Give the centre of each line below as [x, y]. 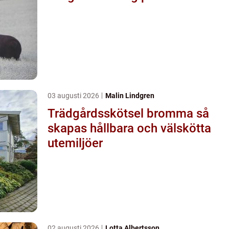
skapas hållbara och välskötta [129, 128]
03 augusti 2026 [74, 95]
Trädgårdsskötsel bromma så [122, 113]
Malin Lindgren [130, 95]
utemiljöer [75, 143]
